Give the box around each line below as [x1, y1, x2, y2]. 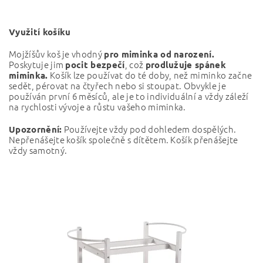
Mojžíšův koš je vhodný [9, 47, 104, 60]
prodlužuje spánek [145, 58, 227, 70]
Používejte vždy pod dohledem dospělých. [62, 122, 237, 135]
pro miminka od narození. [104, 48, 215, 60]
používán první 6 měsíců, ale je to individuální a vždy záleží [9, 89, 249, 102]
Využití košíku [9, 25, 71, 38]
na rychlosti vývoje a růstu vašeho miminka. [9, 100, 186, 113]
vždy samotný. [9, 143, 68, 156]
